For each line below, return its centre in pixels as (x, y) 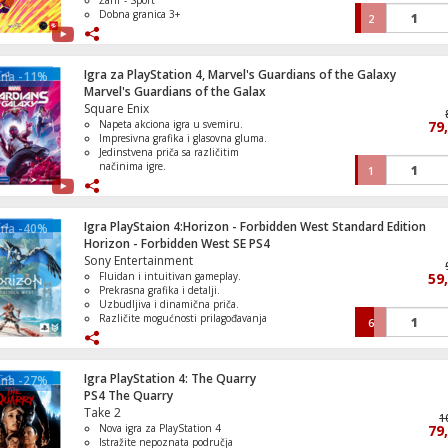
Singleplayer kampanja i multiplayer (184, 194)
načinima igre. (133, 166)
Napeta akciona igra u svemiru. (171, 124)
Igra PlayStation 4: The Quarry (169, 378)
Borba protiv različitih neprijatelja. (180, 180)
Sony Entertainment (138, 260)
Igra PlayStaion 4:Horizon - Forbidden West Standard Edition (254, 226)
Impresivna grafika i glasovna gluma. (183, 138)
